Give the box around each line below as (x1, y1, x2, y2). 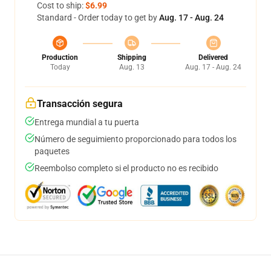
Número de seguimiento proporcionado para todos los (34, 134, 237, 144)
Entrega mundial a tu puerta (34, 117, 139, 127)
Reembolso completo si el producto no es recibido (34, 163, 218, 173)
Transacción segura (37, 98, 123, 109)
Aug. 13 (119, 63, 145, 71)
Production (42, 53, 78, 62)
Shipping (117, 53, 146, 62)
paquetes (34, 146, 70, 156)
